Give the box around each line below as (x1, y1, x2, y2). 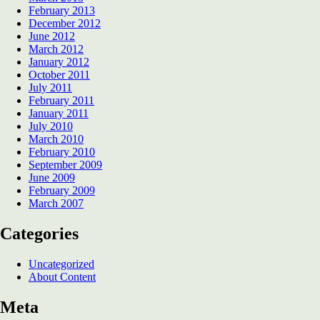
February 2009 (29, 184, 95, 197)
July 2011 (29, 81, 72, 94)
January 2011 (29, 107, 89, 120)
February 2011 (29, 94, 94, 107)
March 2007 (29, 197, 84, 210)
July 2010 (29, 120, 73, 133)
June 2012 (29, 30, 75, 43)
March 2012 (29, 43, 84, 56)
